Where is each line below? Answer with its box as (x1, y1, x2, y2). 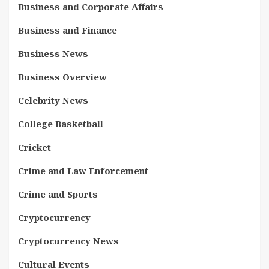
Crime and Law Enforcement (18, 165, 148, 177)
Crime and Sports (18, 188, 98, 200)
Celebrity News (18, 94, 88, 106)
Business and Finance (18, 24, 117, 36)
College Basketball (18, 118, 103, 130)
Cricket (18, 141, 51, 153)
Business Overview (18, 71, 107, 83)
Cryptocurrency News (18, 235, 119, 247)
